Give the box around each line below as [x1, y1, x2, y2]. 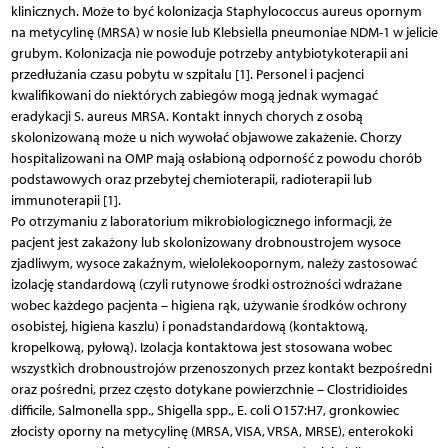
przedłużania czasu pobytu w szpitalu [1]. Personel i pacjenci [10, 65, 364, 83]
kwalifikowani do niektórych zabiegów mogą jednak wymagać [10, 86, 378, 104]
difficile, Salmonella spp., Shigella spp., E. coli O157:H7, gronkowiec [10, 401, 399, 419]
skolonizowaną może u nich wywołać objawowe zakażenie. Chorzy [10, 128, 402, 146]
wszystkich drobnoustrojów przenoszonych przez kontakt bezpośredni [10, 359, 432, 377]
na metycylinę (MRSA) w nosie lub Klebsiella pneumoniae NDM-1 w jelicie [10, 23, 438, 41]
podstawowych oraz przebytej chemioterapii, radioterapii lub [10, 170, 372, 188]
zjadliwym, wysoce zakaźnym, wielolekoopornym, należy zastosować [10, 254, 417, 272]
